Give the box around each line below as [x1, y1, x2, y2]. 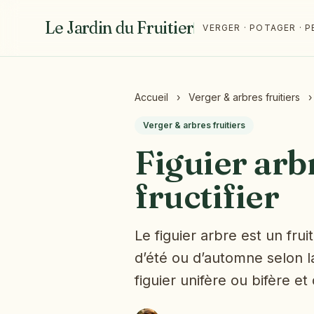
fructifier [135, 175, 280, 217]
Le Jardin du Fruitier [45, 18, 194, 38]
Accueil [135, 91, 168, 103]
